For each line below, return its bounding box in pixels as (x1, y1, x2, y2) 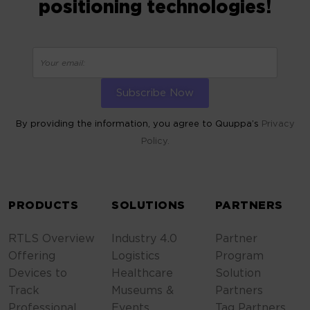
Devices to (8, 268, 67, 279)
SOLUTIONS (111, 201, 185, 211)
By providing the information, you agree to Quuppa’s (15, 120, 262, 128)
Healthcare (111, 268, 174, 279)
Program (215, 251, 264, 262)
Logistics (111, 251, 161, 262)
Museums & (111, 286, 174, 296)
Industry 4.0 (111, 234, 178, 244)
